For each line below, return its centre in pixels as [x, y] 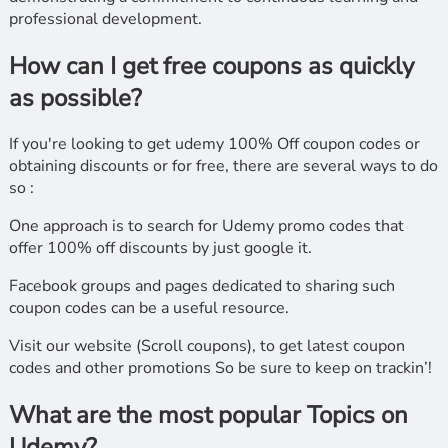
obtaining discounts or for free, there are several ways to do [223, 166]
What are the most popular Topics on [208, 415]
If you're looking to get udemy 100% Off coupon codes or [214, 144]
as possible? [75, 97]
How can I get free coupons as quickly [211, 65]
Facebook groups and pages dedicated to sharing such [201, 286]
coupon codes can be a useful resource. [148, 308]
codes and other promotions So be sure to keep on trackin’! [220, 368]
